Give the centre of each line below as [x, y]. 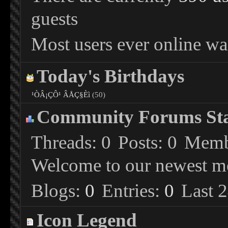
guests [54, 19]
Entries [128, 191]
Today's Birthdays [110, 76]
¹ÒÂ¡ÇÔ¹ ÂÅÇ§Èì [61, 94]
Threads [61, 142]
